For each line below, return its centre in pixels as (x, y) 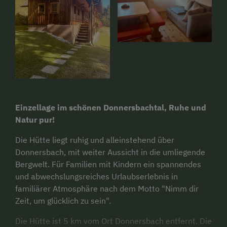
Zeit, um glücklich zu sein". (63, 201)
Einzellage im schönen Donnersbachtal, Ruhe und (111, 108)
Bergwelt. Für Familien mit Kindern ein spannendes (108, 164)
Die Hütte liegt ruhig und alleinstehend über (95, 140)
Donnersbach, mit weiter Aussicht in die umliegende (110, 152)
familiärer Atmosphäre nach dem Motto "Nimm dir (107, 189)
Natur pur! (35, 120)
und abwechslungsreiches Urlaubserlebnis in (97, 177)
